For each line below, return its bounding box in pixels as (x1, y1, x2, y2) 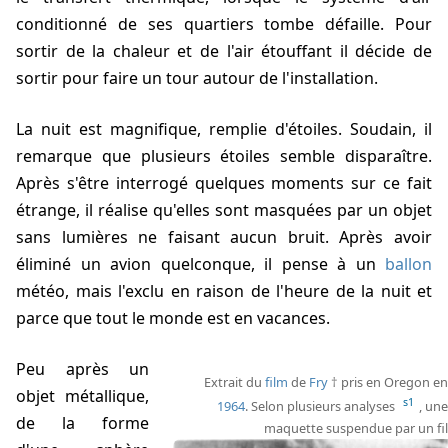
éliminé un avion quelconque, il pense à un (16, 253, 385, 276)
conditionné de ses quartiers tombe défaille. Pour (16, 13, 432, 36)
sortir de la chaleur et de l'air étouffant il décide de (16, 40, 432, 63)
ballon (385, 253, 432, 276)
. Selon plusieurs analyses (245, 397, 399, 416)
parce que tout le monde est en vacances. (16, 307, 330, 330)
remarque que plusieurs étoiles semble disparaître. (16, 145, 432, 168)
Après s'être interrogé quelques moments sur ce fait (16, 172, 432, 195)
